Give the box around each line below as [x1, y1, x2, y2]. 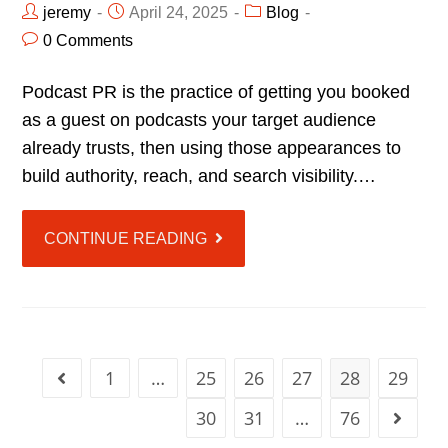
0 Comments [43, 32, 134, 50]
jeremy [43, 4, 92, 22]
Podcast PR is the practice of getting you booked [22, 82, 411, 103]
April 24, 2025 [129, 4, 229, 22]
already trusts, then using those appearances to [22, 138, 402, 159]
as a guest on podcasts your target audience [22, 110, 377, 131]
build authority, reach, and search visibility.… [22, 166, 377, 187]
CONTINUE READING [44, 230, 208, 248]
